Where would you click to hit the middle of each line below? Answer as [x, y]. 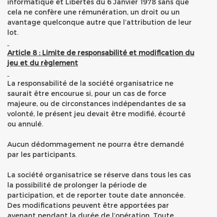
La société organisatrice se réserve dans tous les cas [99, 175]
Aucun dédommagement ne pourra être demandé [96, 144]
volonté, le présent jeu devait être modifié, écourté [96, 114]
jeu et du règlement [43, 63]
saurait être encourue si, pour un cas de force [87, 93]
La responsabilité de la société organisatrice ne [90, 83]
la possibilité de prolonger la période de [77, 185]
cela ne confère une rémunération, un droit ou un [93, 12]
